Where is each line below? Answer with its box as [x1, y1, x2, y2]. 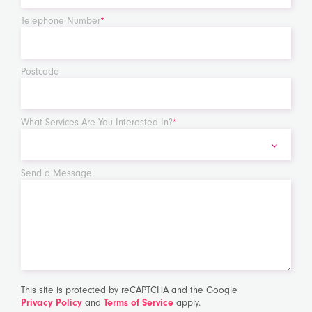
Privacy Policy [21, 297, 82, 309]
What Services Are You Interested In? [21, 116, 173, 129]
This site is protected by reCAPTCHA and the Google [21, 284, 237, 297]
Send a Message [21, 167, 92, 180]
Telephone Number [21, 15, 100, 27]
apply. [173, 297, 201, 309]
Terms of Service [104, 297, 173, 309]
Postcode [21, 65, 59, 78]
